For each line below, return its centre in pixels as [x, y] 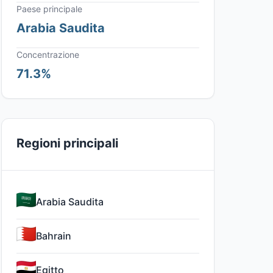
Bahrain [54, 236]
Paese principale [49, 9]
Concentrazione [48, 55]
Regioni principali [67, 143]
